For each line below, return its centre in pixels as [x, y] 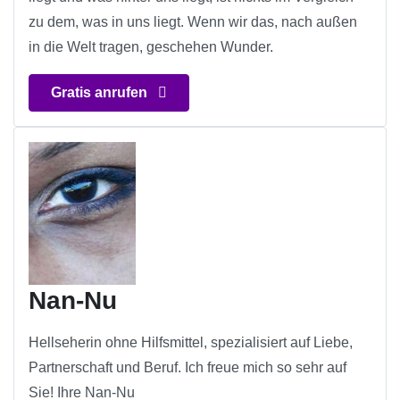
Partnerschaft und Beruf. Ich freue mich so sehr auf [187, 368]
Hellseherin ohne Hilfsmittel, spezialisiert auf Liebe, [191, 343]
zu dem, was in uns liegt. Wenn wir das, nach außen [193, 22]
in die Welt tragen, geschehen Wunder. [151, 47]
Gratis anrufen [101, 93]
